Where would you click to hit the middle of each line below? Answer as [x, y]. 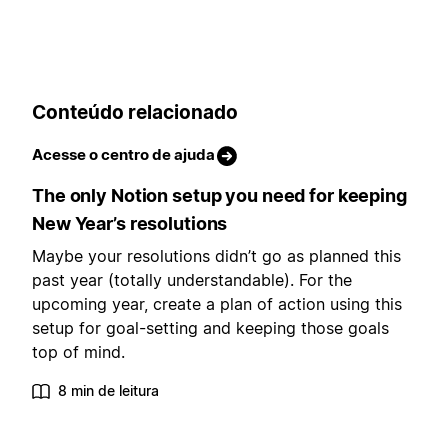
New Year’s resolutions [130, 224]
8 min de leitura [108, 391]
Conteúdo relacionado [135, 112]
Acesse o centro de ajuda [123, 155]
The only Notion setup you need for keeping [219, 196]
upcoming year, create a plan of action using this [217, 304]
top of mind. [78, 352]
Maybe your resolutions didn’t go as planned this [216, 256]
